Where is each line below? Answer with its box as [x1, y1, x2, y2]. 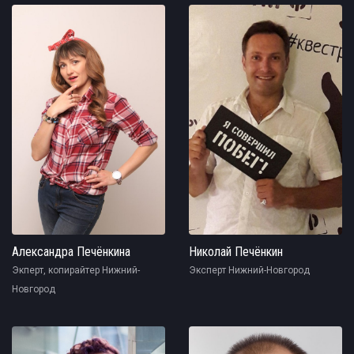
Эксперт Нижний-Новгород [189, 265, 310, 277]
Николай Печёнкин [189, 244, 283, 260]
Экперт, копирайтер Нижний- [12, 265, 140, 277]
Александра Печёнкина [12, 244, 130, 260]
